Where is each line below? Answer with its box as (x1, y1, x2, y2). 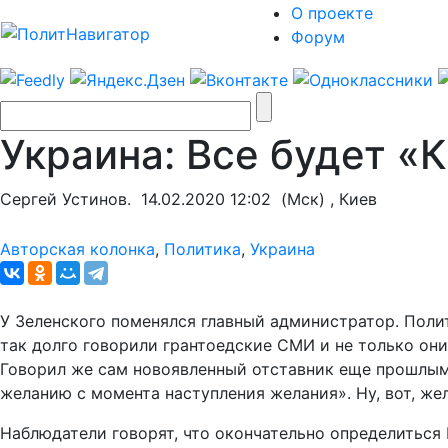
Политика (164, 238, 241, 259)
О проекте (291, 3, 373, 23)
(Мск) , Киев (271, 188, 377, 209)
